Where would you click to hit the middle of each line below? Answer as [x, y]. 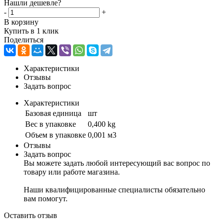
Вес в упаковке [51, 124]
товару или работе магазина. [72, 172]
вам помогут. [46, 198]
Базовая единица [53, 113]
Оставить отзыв [31, 215]
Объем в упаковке [55, 135]
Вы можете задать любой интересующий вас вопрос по [117, 163]
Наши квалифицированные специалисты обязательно [114, 189]
